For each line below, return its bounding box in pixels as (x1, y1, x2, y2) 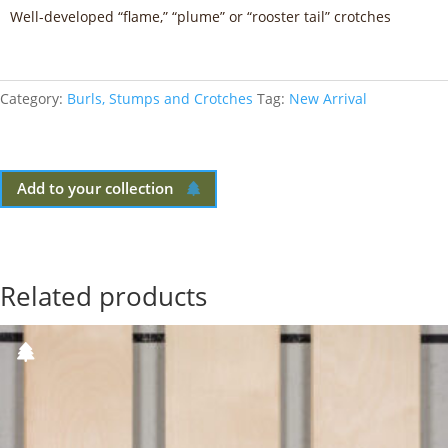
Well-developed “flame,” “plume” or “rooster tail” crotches (10, 6, 391, 26)
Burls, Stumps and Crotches (67, 88, 253, 108)
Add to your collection (17, 178, 174, 199)
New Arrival (289, 88, 367, 108)
